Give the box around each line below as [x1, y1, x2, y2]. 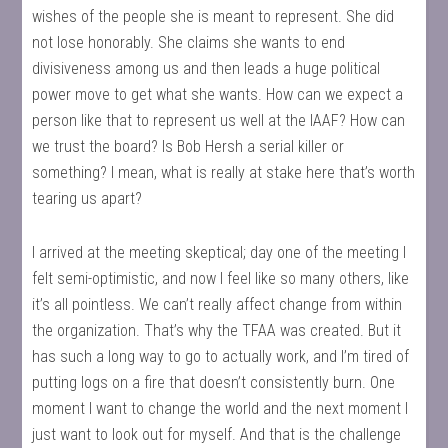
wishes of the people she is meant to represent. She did [32, 7, 395, 26]
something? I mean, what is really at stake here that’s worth [32, 163, 416, 182]
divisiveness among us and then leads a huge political [32, 59, 381, 78]
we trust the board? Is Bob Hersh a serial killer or [32, 137, 345, 156]
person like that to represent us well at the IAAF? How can [32, 111, 406, 130]
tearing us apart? [32, 189, 143, 208]
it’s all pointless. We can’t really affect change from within [32, 295, 403, 314]
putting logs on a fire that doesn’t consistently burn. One [32, 373, 396, 392]
